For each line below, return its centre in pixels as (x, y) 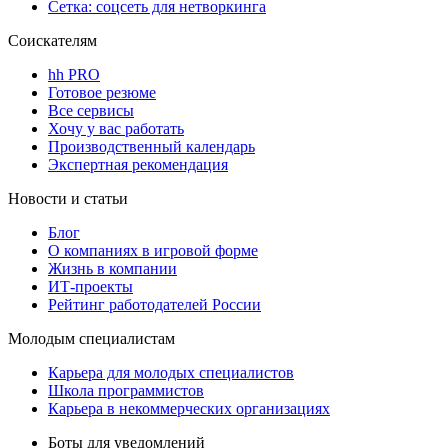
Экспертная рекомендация (138, 164)
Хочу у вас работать (116, 128)
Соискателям (52, 40)
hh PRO (74, 74)
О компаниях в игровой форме (153, 250)
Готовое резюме (102, 92)
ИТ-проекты (90, 286)
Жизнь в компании (112, 268)
